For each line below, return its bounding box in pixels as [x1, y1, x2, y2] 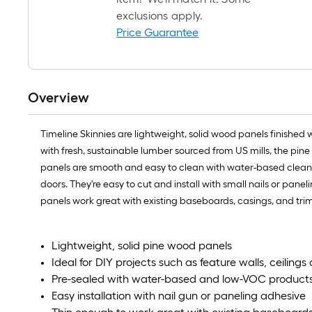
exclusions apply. [116, 9, 203, 22]
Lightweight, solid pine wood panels [52, 239, 232, 252]
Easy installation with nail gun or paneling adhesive [52, 289, 306, 302]
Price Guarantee [116, 26, 199, 39]
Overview [28, 89, 89, 106]
